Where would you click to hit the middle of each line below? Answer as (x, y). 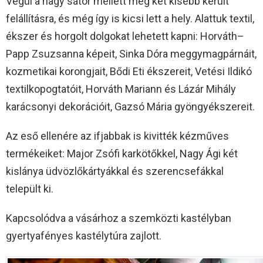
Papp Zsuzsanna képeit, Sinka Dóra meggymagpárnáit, (131, 53)
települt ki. (30, 188)
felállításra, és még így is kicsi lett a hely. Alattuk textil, (130, 18)
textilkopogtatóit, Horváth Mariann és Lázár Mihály (121, 89)
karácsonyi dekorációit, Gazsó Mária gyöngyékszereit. (130, 106)
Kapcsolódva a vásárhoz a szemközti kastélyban (119, 218)
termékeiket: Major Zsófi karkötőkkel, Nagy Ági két (122, 153)
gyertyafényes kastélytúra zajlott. (84, 235)
